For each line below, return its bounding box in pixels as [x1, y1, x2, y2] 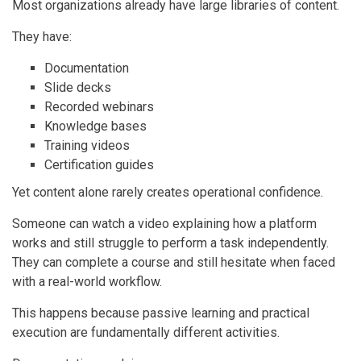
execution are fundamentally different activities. [12, 324, 280, 340]
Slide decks [44, 79, 111, 95]
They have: [12, 28, 72, 44]
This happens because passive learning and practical [12, 305, 309, 321]
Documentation [44, 60, 129, 76]
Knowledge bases [44, 118, 147, 134]
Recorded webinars [44, 98, 154, 114]
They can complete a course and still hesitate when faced [12, 254, 335, 270]
